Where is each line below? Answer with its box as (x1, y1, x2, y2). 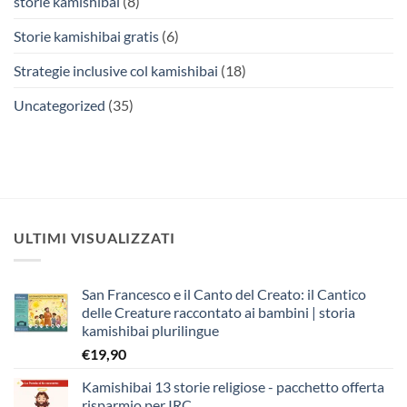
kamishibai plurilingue (82, 322, 219, 340)
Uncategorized (14, 96, 105, 114)
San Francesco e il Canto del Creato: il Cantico (82, 285, 366, 303)
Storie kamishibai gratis (14, 27, 159, 45)
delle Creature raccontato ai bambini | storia (82, 303, 355, 322)
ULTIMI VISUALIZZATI (14, 229, 176, 247)
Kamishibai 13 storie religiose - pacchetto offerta (82, 378, 384, 396)
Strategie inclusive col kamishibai (14, 62, 218, 80)
